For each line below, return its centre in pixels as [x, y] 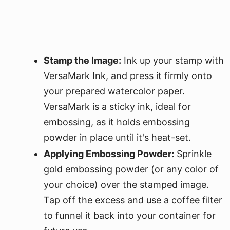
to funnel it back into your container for [130, 215]
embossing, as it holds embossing [117, 122]
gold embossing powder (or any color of [131, 169]
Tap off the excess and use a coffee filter [133, 200]
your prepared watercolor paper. [114, 91]
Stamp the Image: [82, 60]
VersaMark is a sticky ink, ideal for [117, 107]
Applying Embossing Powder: [109, 154]
